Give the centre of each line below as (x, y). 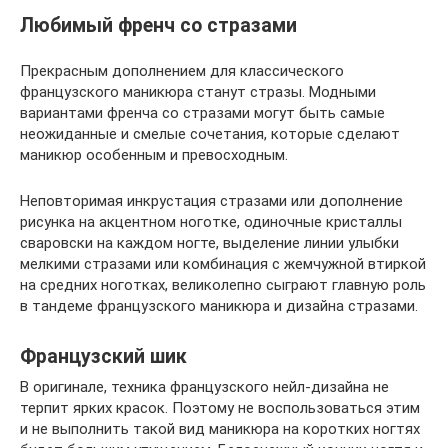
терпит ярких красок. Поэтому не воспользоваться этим (220, 407)
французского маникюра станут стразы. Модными (198, 91)
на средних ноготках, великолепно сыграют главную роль (223, 284)
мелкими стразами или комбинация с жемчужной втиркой (223, 263)
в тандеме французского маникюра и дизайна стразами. (219, 305)
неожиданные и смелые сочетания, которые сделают (210, 133)
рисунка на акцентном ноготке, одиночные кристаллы (211, 221)
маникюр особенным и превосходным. (154, 154)
